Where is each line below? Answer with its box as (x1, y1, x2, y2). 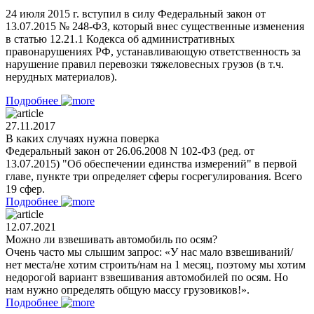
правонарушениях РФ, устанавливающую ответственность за (6, 45, 301, 57)
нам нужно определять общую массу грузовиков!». (6, 283, 250, 296)
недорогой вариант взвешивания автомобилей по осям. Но (6, 271, 288, 283)
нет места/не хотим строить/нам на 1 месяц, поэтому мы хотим (6, 258, 306, 271)
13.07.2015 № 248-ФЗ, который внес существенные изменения (6, 20, 304, 32)
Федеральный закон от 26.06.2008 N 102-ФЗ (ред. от (6, 144, 254, 157)
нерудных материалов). (6, 70, 117, 83)
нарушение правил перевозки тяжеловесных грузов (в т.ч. (6, 57, 284, 70)
